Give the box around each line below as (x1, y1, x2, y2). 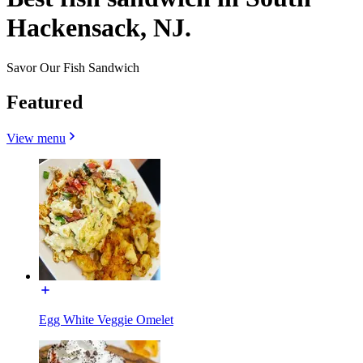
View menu (6, 130, 66, 145)
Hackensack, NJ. (6, 13, 191, 43)
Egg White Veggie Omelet (39, 312, 173, 327)
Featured (6, 91, 83, 113)
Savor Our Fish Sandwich (6, 60, 139, 75)
